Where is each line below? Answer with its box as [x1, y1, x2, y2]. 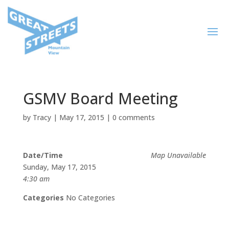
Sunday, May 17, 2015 [22, 162, 96, 172]
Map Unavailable [151, 150, 207, 160]
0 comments [112, 112, 155, 122]
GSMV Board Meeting [22, 88, 178, 109]
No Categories [63, 193, 115, 202]
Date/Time [22, 150, 63, 160]
